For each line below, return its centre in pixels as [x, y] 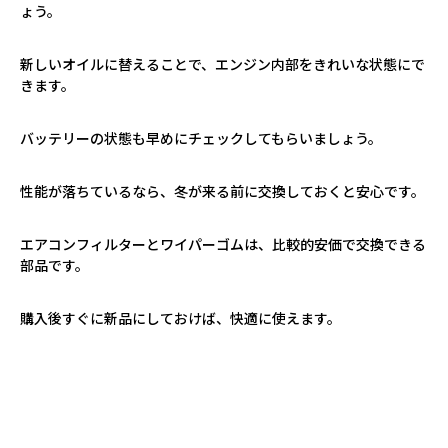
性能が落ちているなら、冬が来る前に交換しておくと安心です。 [222, 190]
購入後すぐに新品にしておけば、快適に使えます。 [180, 317]
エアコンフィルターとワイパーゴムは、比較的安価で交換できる [223, 243]
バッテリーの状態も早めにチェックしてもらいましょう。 [201, 137]
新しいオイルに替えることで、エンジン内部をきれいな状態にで [222, 63]
